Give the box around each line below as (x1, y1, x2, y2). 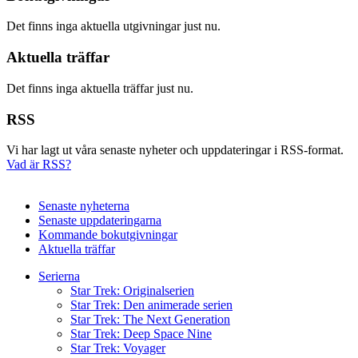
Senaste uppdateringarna (38, 213, 161, 228)
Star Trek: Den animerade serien (70, 298, 233, 312)
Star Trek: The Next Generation (70, 312, 230, 327)
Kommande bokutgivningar (38, 228, 177, 242)
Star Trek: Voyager (70, 341, 165, 356)
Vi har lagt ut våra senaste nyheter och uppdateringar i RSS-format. (6, 143, 344, 157)
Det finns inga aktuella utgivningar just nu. (6, 19, 221, 34)
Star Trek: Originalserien (70, 284, 194, 298)
